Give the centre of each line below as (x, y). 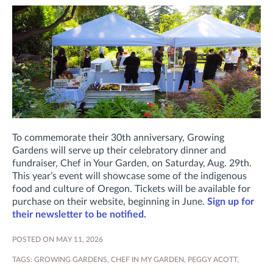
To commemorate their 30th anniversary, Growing (118, 138)
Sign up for (231, 202)
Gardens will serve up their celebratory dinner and (119, 151)
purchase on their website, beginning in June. (110, 202)
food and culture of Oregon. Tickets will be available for (131, 189)
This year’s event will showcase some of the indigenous (129, 176)
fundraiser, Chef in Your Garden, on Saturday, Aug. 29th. (132, 164)
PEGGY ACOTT (212, 260)
